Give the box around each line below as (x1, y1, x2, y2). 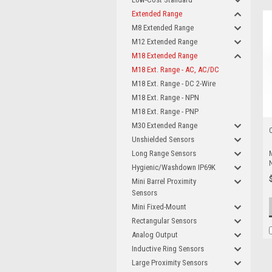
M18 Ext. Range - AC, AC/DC (132, 65, 219, 74)
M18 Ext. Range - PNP (132, 107, 199, 116)
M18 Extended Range (132, 51, 197, 60)
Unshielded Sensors (132, 135, 194, 144)
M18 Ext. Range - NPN (132, 93, 199, 102)
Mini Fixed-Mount (132, 202, 186, 211)
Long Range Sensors (132, 149, 196, 158)
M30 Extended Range (132, 121, 197, 130)
